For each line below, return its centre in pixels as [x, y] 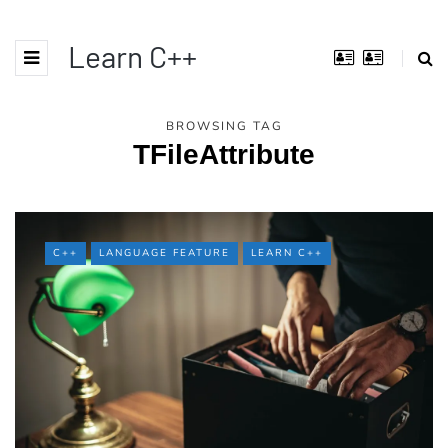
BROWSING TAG [224, 126]
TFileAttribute [224, 154]
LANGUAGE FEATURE [164, 253]
